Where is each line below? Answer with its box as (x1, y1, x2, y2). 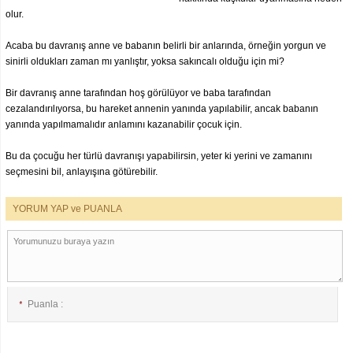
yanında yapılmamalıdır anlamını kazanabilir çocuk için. (6, 119, 242, 130)
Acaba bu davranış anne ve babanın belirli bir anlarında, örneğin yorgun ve (6, 40, 326, 51)
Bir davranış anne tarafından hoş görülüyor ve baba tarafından (6, 87, 271, 98)
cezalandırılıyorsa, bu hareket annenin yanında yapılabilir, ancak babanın (6, 103, 318, 114)
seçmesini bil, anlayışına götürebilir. (6, 166, 158, 177)
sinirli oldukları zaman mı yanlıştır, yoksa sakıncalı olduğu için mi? (6, 56, 284, 67)
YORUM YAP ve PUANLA (13, 203, 122, 214)
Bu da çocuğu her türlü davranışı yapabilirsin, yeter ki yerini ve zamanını (6, 150, 312, 162)
